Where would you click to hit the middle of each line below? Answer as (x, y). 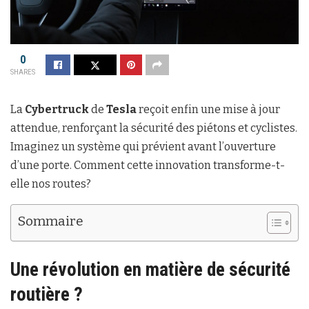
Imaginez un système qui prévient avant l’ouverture (143, 147)
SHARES (23, 72)
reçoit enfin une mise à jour (208, 110)
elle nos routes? (51, 184)
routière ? (47, 294)
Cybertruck (57, 110)
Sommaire (51, 221)
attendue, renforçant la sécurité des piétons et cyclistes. (154, 128)
